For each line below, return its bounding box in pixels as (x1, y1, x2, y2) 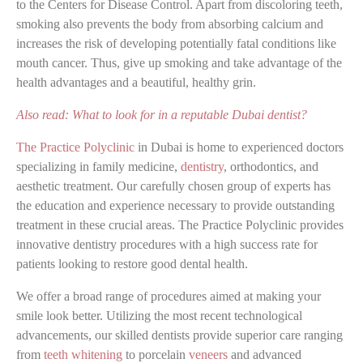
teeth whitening (44, 347, 122, 361)
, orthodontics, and (224, 159, 318, 173)
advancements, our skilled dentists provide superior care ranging (16, 327, 343, 342)
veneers (189, 347, 228, 361)
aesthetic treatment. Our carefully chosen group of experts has (16, 178, 331, 193)
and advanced (228, 347, 301, 361)
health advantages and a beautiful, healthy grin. (16, 75, 256, 89)
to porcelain (122, 347, 189, 361)
